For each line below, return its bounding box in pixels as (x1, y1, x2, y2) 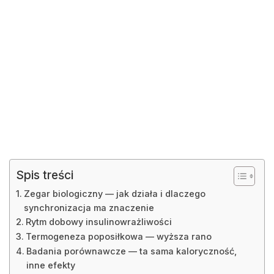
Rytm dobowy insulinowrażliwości (25, 216, 172, 227)
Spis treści (16, 167, 73, 182)
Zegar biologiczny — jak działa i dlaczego (23, 188, 206, 199)
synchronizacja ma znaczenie (23, 202, 154, 213)
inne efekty (26, 259, 75, 270)
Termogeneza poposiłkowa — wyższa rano (25, 231, 212, 242)
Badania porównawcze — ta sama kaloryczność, (26, 245, 237, 256)
